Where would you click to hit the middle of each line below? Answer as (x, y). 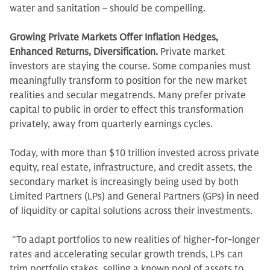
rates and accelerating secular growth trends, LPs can (126, 254)
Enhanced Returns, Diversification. (85, 52)
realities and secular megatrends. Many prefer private (128, 95)
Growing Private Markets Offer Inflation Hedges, (114, 37)
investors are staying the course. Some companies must (130, 66)
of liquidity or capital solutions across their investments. (132, 211)
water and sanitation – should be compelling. (109, 8)
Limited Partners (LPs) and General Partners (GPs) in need (134, 196)
